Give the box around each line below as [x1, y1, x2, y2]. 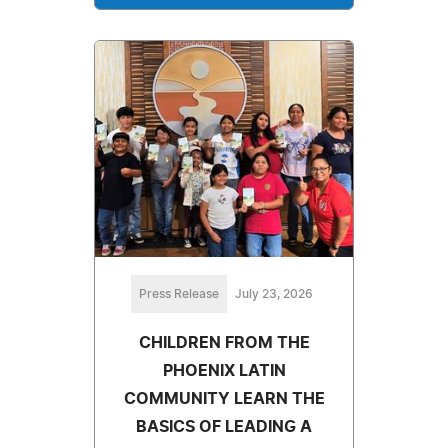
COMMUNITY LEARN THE [123, 391, 325, 408]
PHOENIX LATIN [162, 363, 286, 380]
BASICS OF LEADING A [136, 419, 312, 436]
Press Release [139, 288, 219, 301]
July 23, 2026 [235, 288, 313, 301]
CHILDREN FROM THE [138, 335, 310, 352]
